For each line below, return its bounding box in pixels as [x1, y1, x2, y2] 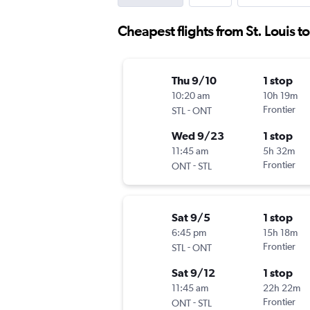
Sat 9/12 [172, 266, 215, 280]
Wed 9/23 [172, 129, 224, 143]
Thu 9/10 [172, 74, 217, 87]
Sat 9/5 [172, 211, 210, 224]
